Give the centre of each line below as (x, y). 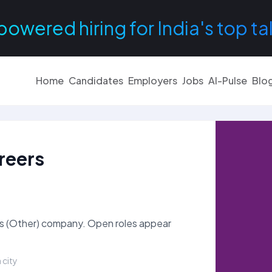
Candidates (96, 80)
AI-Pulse (228, 80)
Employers (153, 80)
